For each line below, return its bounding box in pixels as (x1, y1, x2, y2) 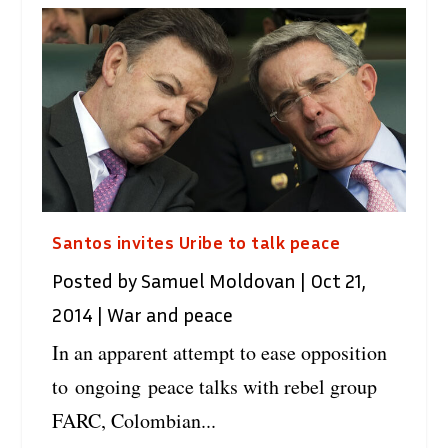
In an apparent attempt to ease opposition (52, 339, 388, 367)
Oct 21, (310, 268, 367, 293)
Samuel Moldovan (141, 268, 297, 293)
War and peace (107, 302, 234, 327)
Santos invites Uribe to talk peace (52, 231, 341, 254)
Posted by (52, 268, 142, 293)
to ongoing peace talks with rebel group (52, 373, 378, 401)
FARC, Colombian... (52, 407, 217, 435)
